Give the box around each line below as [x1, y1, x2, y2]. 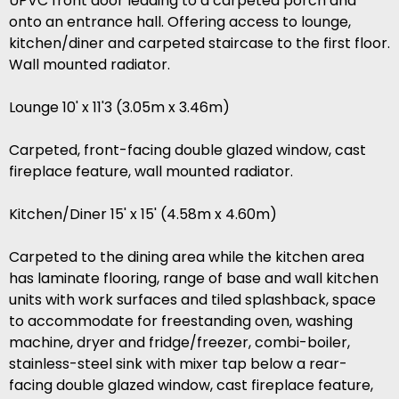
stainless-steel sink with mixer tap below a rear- [9, 354, 347, 375]
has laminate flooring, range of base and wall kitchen [9, 268, 379, 289]
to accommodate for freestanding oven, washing [9, 311, 353, 332]
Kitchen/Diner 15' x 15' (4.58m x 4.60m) [9, 204, 277, 225]
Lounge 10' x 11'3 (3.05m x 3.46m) [9, 97, 230, 118]
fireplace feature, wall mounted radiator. [9, 161, 293, 183]
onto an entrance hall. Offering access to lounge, [9, 12, 351, 33]
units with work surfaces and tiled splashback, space [9, 289, 376, 311]
